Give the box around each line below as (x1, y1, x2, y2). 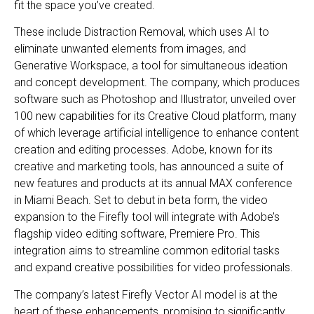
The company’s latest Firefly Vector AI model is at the (14, 287, 278, 301)
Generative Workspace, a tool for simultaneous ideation (14, 59, 287, 73)
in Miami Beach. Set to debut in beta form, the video (14, 193, 268, 207)
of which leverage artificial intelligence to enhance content (14, 126, 299, 140)
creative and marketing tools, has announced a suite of (14, 160, 283, 174)
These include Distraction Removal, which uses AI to (14, 25, 269, 39)
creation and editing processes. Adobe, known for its (14, 143, 273, 157)
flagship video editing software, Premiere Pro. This (14, 227, 260, 241)
